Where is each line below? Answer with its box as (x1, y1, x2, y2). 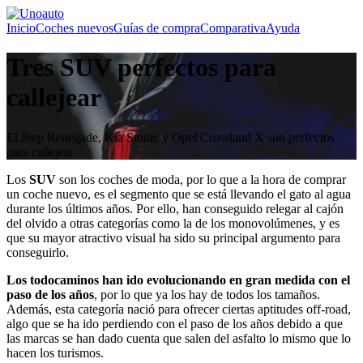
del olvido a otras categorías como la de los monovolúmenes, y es (6, 216, 340, 230)
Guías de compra (113, 21, 200, 35)
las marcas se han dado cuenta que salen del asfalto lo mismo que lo (6, 331, 351, 345)
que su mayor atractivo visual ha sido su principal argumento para (6, 230, 340, 245)
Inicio (6, 21, 36, 35)
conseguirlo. (6, 245, 69, 259)
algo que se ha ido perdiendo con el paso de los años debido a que (6, 316, 343, 331)
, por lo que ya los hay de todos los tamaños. (94, 287, 320, 301)
